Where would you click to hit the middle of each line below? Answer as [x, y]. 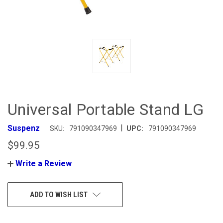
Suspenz [24, 128]
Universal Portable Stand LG [106, 110]
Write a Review [44, 163]
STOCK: [18, 199]
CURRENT [22, 188]
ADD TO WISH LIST [59, 194]
